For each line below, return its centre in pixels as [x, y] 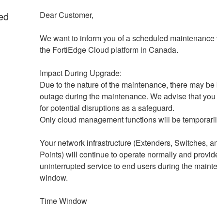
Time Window [63, 201]
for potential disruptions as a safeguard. [107, 108]
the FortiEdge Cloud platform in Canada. [109, 49]
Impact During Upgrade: [81, 73]
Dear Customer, [66, 15]
